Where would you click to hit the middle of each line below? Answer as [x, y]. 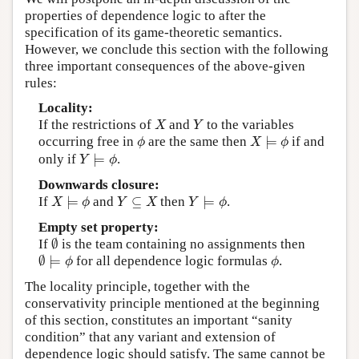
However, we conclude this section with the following [177, 50]
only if [58, 159]
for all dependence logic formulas [171, 261]
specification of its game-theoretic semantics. [153, 33]
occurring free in [87, 142]
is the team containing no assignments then [182, 244]
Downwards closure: [99, 185]
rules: [41, 83]
